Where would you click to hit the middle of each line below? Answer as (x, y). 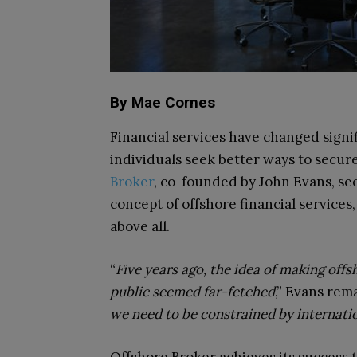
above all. (140, 226)
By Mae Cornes (163, 102)
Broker (132, 182)
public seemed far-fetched (192, 292)
